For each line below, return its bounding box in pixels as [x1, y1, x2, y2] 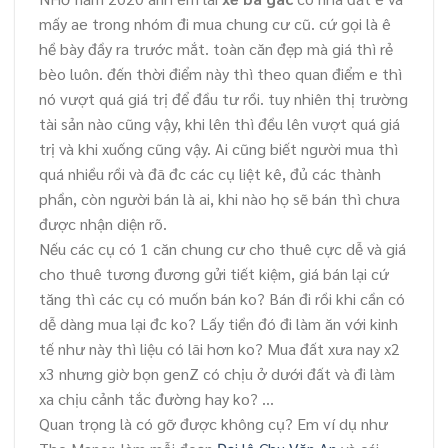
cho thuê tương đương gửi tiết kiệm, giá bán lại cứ [39, 263, 389, 285]
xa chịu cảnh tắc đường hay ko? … [39, 388, 274, 410]
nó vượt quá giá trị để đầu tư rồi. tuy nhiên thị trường [39, 88, 408, 110]
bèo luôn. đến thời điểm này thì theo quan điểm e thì [39, 63, 402, 85]
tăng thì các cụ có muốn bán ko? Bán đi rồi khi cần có [39, 288, 405, 310]
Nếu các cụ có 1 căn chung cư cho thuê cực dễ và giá [39, 238, 406, 260]
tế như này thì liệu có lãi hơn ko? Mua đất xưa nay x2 [39, 338, 400, 360]
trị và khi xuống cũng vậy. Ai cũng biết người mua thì [39, 138, 398, 160]
